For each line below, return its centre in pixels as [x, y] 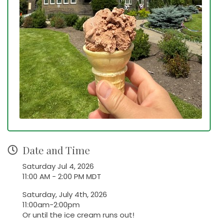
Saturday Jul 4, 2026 [58, 166]
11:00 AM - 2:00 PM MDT [62, 177]
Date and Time [56, 150]
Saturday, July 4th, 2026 [65, 195]
